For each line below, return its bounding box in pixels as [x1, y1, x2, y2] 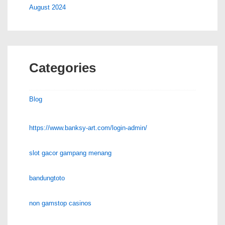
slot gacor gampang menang [29, 149, 111, 157]
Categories [29, 60, 96, 75]
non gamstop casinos [29, 199, 91, 207]
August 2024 [29, 3, 66, 11]
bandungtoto [29, 174, 65, 182]
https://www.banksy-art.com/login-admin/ [29, 124, 147, 132]
